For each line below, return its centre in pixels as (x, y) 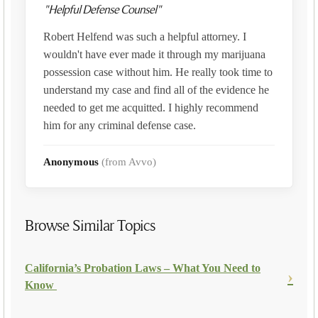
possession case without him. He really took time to (158, 72)
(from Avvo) (129, 162)
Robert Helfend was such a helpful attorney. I (145, 37)
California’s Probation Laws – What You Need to (143, 268)
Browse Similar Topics (90, 226)
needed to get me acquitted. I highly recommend (151, 108)
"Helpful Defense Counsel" (102, 10)
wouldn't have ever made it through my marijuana (154, 55)
